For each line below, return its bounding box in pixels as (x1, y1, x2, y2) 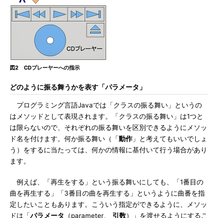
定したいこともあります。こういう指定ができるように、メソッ (10, 200, 207, 208)
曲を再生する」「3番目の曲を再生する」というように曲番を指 (10, 189, 205, 197)
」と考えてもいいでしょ (132, 135, 207, 143)
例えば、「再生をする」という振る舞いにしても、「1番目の (10, 178, 203, 186)
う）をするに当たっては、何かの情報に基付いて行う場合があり (10, 146, 207, 154)
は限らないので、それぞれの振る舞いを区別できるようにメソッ (10, 124, 207, 131)
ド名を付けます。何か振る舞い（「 (10, 135, 119, 143)
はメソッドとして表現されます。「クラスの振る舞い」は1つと (10, 112, 203, 120)
